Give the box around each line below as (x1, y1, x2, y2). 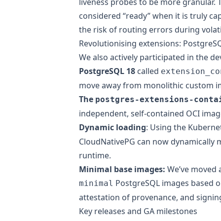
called (135, 65, 161, 76)
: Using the (146, 121, 188, 133)
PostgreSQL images (113, 177, 189, 188)
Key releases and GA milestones (79, 205, 197, 217)
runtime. (79, 149, 111, 161)
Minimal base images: (79, 163, 165, 175)
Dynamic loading (79, 121, 146, 133)
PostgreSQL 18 (79, 65, 135, 76)
